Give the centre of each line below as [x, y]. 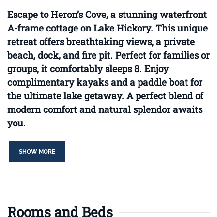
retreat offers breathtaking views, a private [101, 42]
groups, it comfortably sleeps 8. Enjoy [88, 69]
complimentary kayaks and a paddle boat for [105, 82]
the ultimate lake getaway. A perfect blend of [105, 96]
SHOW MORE [37, 152]
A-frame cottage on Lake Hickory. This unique [108, 28]
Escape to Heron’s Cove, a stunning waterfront [107, 15]
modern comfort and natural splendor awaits [105, 109]
